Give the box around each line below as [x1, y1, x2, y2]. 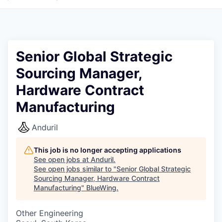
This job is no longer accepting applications [34, 146, 181, 154]
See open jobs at [34, 155, 91, 164]
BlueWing [86, 183, 116, 192]
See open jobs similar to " [34, 165, 116, 173]
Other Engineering [16, 208, 83, 218]
